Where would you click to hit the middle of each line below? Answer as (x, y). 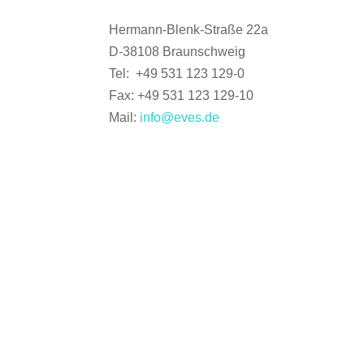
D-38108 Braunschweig (178, 52)
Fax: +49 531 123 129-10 (182, 96)
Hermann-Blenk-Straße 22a (189, 30)
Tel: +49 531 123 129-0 (177, 74)
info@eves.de (180, 118)
